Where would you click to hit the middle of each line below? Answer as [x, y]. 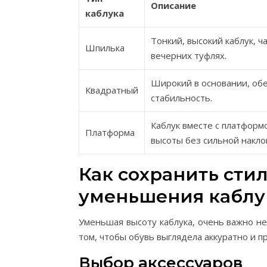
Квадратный [112, 90]
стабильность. [181, 98]
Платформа [110, 132]
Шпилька [105, 48]
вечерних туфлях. [189, 55]
